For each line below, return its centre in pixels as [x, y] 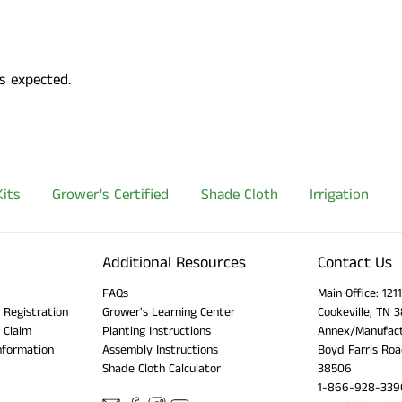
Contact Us [355, 262]
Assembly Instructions [160, 350]
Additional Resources [174, 262]
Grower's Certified [110, 195]
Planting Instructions [157, 331]
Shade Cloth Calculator [162, 368]
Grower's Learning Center [169, 312]
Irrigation [339, 195]
